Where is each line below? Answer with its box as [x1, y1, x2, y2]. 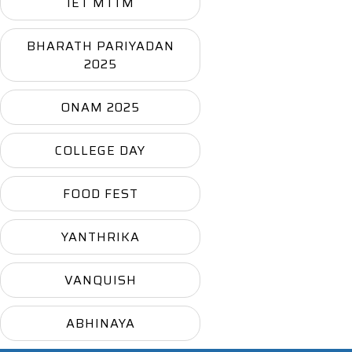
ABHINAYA [65, 313, 135, 333]
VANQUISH [64, 269, 137, 290]
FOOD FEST [62, 183, 138, 203]
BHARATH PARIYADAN [26, 35, 174, 56]
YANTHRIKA [60, 226, 140, 247]
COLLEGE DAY [55, 140, 146, 160]
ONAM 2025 [60, 97, 141, 117]
